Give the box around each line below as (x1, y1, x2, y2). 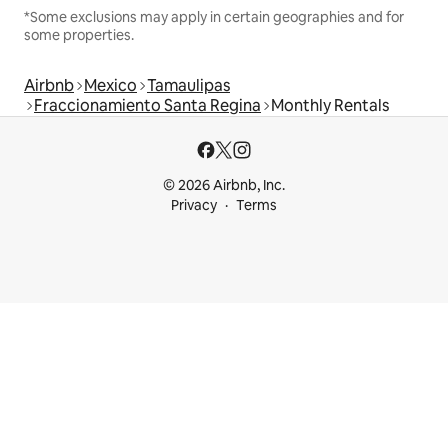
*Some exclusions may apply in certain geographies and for (24, 8, 404, 27)
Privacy (171, 196, 217, 215)
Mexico (84, 75, 137, 97)
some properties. (24, 26, 134, 45)
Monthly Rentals (271, 95, 389, 117)
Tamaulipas (147, 75, 230, 97)
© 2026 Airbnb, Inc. (163, 176, 285, 195)
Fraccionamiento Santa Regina (34, 95, 261, 117)
